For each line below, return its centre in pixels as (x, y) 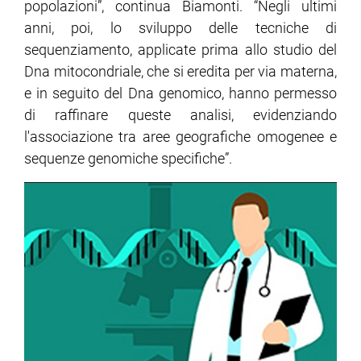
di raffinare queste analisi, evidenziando (180, 115)
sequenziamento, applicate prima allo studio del (180, 50)
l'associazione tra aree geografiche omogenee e (180, 137)
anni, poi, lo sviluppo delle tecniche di (180, 28)
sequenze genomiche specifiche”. (128, 159)
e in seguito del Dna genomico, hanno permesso (180, 93)
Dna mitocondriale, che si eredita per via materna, (180, 72)
